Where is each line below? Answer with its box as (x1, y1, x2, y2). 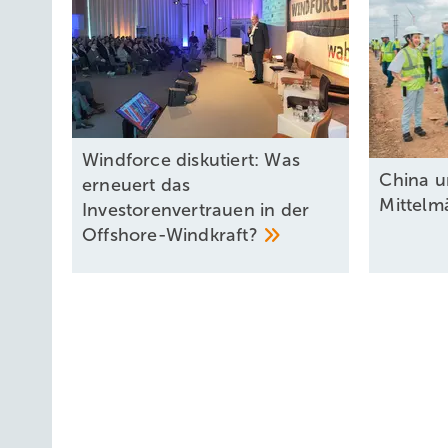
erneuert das (82, 175, 191, 196)
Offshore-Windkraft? (82, 225, 263, 246)
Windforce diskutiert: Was (82, 150, 300, 171)
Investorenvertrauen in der (82, 200, 310, 221)
